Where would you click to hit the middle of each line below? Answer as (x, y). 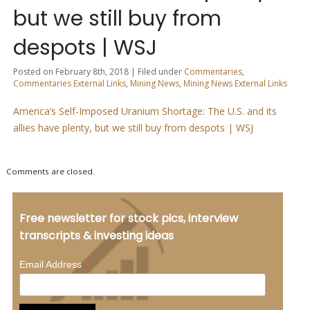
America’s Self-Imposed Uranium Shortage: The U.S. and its (145, 111)
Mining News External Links (235, 84)
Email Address (52, 264)
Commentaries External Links (69, 84)
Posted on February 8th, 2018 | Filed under (98, 72)
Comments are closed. (50, 172)
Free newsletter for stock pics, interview (128, 218)
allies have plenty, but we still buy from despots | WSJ (133, 128)
